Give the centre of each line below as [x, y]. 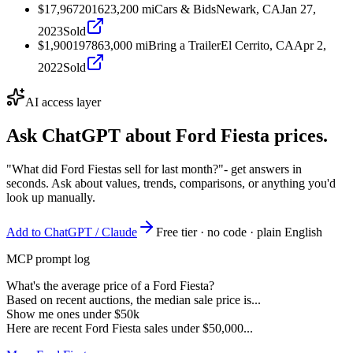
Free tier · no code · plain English [239, 232]
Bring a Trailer [184, 45]
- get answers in [263, 169]
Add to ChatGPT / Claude [72, 232]
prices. [299, 135]
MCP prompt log [48, 258]
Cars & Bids [185, 9]
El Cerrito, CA [257, 45]
